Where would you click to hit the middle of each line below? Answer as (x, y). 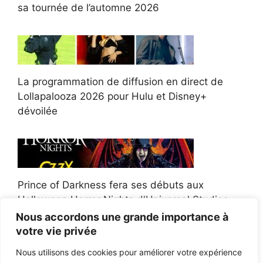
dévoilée (38, 111)
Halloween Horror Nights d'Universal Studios (123, 200)
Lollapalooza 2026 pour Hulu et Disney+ (112, 97)
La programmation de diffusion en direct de (120, 82)
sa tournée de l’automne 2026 (88, 8)
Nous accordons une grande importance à (122, 217)
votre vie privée (56, 231)
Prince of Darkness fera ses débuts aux (111, 185)
